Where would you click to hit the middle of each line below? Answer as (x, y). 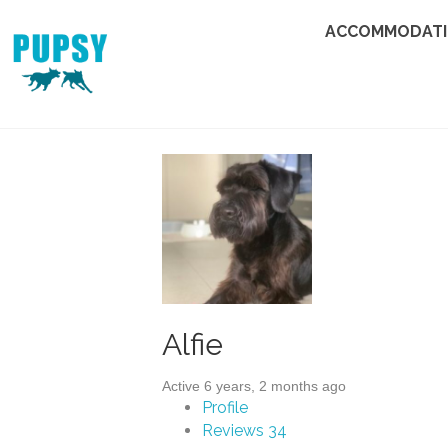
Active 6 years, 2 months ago (254, 386)
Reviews (235, 430)
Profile (225, 407)
